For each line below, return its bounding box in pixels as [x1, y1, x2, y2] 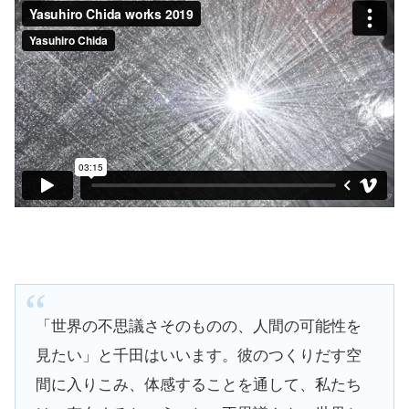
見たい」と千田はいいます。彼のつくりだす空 [35, 347, 362, 365]
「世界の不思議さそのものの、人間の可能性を [35, 318, 362, 336]
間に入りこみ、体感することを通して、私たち [35, 376, 362, 394]
